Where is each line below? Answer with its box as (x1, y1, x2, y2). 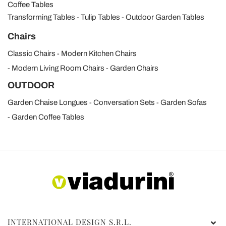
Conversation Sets (93, 98, 155, 106)
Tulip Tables (81, 13, 120, 21)
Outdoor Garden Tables (126, 13, 204, 21)
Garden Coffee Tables (12, 113, 84, 121)
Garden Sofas (160, 98, 207, 106)
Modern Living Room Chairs (12, 64, 104, 72)
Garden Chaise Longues (8, 98, 88, 106)
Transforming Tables (8, 13, 75, 21)
